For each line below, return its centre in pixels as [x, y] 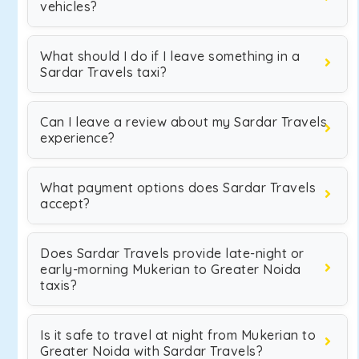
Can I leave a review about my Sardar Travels [184, 122]
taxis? [58, 285]
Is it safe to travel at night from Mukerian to [178, 335]
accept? [65, 204]
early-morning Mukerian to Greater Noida [171, 269]
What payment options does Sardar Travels [178, 188]
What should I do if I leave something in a [170, 56]
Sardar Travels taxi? [103, 72]
